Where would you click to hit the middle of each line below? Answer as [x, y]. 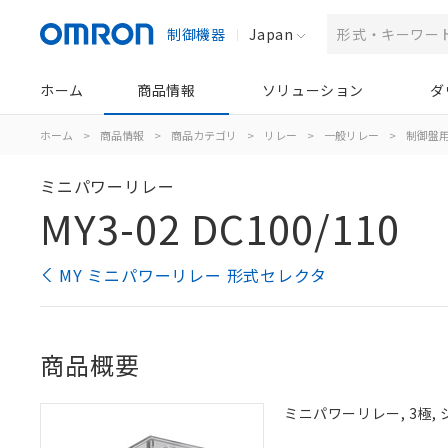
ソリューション [312, 90]
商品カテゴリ [204, 135]
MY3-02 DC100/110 [220, 228]
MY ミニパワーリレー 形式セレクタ [193, 275]
